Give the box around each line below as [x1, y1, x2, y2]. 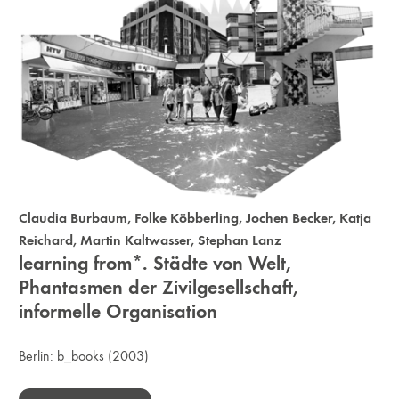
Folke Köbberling [134, 208, 240, 226]
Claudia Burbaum [19, 208, 128, 226]
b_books [57, 346, 105, 364]
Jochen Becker [246, 208, 333, 226]
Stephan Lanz [198, 231, 282, 248]
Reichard [19, 231, 74, 248]
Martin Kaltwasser [80, 231, 191, 248]
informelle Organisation [19, 298, 218, 323]
